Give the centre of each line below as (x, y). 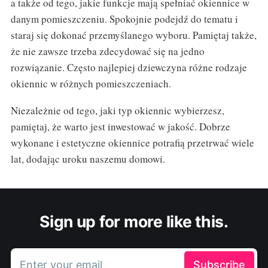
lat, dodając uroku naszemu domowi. (88, 159)
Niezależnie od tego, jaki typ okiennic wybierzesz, (117, 111)
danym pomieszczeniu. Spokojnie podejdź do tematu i (124, 19)
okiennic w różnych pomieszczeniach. (91, 84)
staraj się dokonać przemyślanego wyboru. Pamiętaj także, (133, 35)
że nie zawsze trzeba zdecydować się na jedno (107, 51)
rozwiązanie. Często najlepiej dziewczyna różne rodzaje (129, 68)
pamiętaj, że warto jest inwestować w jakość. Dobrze (120, 127)
